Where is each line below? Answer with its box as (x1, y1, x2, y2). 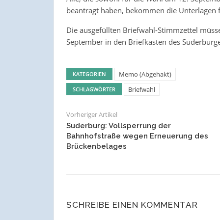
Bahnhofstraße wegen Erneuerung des (66, 132, 208, 141)
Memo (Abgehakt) (118, 70, 171, 79)
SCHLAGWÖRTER (72, 85, 115, 93)
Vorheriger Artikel (66, 110, 117, 119)
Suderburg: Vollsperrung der (66, 121, 171, 131)
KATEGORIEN (72, 70, 106, 78)
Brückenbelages (66, 142, 127, 151)
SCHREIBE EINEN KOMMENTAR (66, 200, 198, 210)
